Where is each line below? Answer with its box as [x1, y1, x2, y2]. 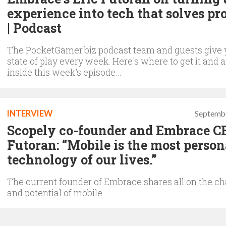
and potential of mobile [7, 186, 102, 199]
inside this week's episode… [7, 66, 122, 78]
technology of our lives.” [7, 151, 157, 168]
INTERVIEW [7, 108, 52, 119]
